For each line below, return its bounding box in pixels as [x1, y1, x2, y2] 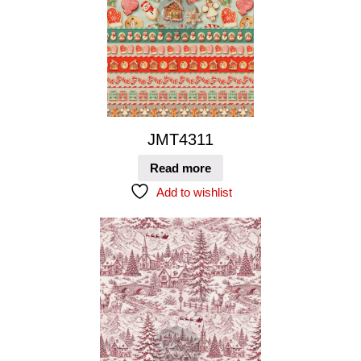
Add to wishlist [156, 185, 232, 200]
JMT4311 [147, 130, 214, 148]
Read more [150, 161, 211, 176]
